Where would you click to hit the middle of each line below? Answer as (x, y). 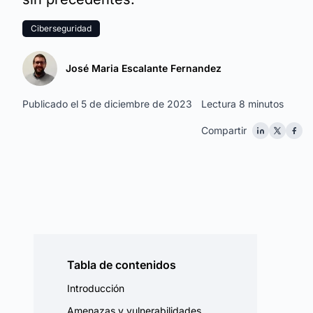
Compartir (224, 130)
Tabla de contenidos (122, 265)
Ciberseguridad (61, 28)
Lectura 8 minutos (242, 104)
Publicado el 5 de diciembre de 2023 (107, 104)
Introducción (96, 288)
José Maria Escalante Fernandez (144, 68)
